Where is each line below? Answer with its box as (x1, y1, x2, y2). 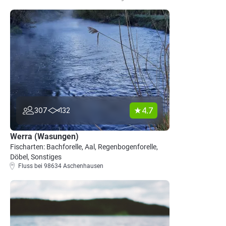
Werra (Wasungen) (10, 132, 79, 141)
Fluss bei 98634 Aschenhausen (18, 162, 103, 169)
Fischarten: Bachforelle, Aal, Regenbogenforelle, (10, 143, 158, 151)
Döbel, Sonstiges (10, 153, 62, 161)
